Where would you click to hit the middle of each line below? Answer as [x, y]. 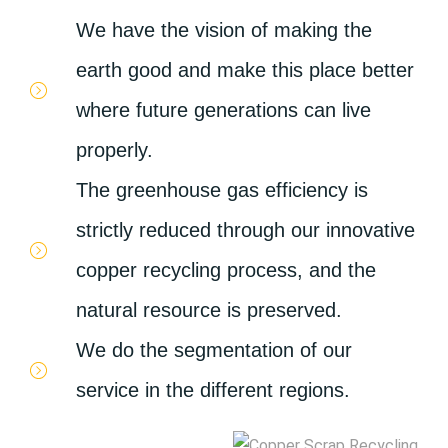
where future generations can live [224, 110]
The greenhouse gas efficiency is [222, 190]
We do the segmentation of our [214, 350]
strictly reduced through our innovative [246, 230]
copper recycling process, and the [226, 270]
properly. [115, 150]
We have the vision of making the [224, 30]
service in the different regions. [213, 390]
